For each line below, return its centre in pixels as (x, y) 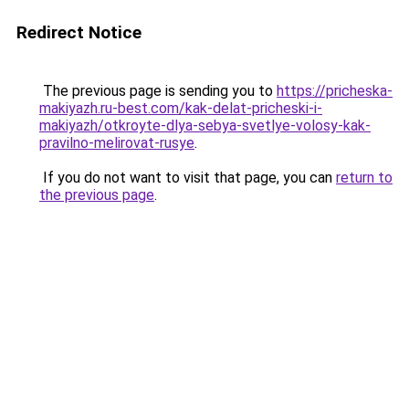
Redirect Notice (79, 32)
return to (364, 178)
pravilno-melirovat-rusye (117, 143)
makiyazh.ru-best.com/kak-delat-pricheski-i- (181, 108)
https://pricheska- (335, 91)
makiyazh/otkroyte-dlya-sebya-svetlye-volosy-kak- (205, 126)
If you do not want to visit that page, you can (188, 178)
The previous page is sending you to (158, 91)
